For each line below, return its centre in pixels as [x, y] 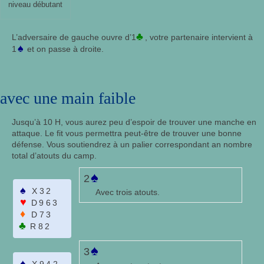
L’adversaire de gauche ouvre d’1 [74, 37]
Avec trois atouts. [127, 192]
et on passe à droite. [66, 49]
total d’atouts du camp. [54, 156]
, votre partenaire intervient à [199, 37]
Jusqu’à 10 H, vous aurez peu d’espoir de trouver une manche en [134, 122]
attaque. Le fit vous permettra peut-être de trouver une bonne [127, 133]
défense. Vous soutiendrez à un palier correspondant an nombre [132, 145]
